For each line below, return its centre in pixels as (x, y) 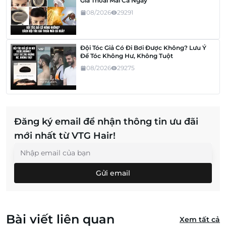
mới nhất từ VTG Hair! (65, 136)
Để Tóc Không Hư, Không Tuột (127, 55)
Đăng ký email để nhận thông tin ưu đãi (106, 122)
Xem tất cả (200, 220)
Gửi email (113, 173)
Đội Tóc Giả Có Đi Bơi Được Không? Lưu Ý (143, 47)
